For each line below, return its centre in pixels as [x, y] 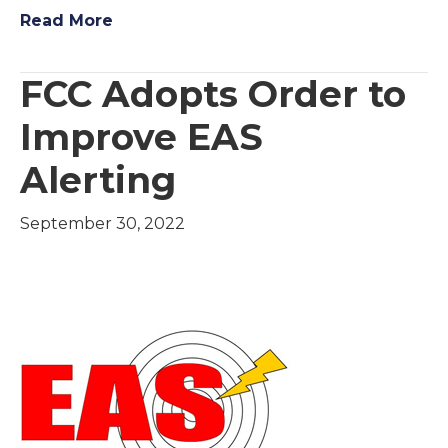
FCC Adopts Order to [213, 94]
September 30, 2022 [102, 223]
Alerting [98, 180]
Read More [66, 20]
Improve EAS [141, 137]
